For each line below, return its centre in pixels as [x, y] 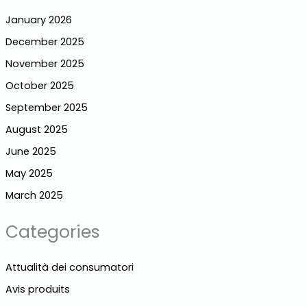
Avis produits [37, 290]
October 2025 [39, 85]
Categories [52, 232]
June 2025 [30, 151]
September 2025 [46, 107]
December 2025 [45, 42]
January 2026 [38, 20]
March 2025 [34, 195]
